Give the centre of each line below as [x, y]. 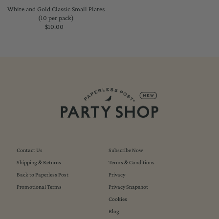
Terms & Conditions [132, 163]
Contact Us [29, 150]
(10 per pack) [56, 18]
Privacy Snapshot [129, 187]
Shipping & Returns [39, 163]
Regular [67, 26]
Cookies [118, 199]
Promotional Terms [39, 187]
